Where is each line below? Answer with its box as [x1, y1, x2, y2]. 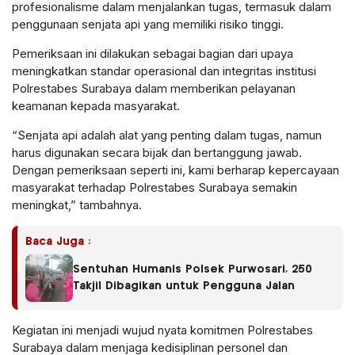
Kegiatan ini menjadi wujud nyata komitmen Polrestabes [12, 322, 313, 338]
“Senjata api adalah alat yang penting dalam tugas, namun [12, 127, 322, 143]
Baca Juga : [25, 235, 91, 247]
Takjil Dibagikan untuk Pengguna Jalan [73, 280, 295, 292]
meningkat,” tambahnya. [12, 197, 142, 212]
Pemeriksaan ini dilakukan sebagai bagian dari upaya [12, 45, 293, 61]
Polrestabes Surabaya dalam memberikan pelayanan [12, 80, 296, 96]
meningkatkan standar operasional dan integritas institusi [12, 63, 316, 78]
